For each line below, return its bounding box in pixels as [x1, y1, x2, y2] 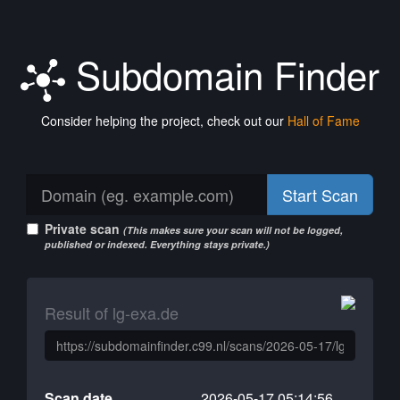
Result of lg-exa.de [45, 301, 179, 324]
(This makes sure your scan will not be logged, [123, 223, 343, 237]
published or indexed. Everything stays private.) [45, 237, 270, 251]
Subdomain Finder [65, 47, 379, 101]
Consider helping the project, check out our [40, 112, 287, 129]
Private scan [45, 220, 123, 237]
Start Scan [282, 183, 358, 206]
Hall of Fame [287, 112, 360, 129]
